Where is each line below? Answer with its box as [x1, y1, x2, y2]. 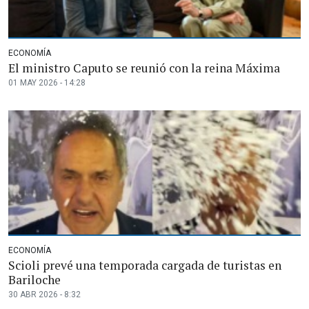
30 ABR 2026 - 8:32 [8, 290, 81, 300]
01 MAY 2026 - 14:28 [8, 78, 86, 88]
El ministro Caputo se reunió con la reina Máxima [8, 60, 280, 77]
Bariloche [8, 272, 61, 288]
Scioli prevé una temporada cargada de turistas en [8, 257, 281, 274]
